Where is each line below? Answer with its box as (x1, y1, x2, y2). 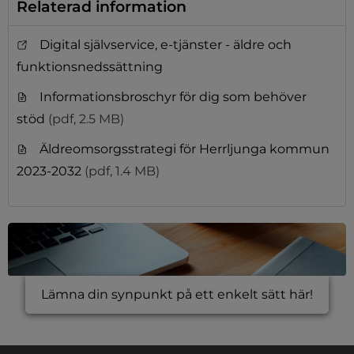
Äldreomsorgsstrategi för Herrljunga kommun (40, 141, 330, 156)
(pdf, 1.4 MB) (85, 163, 160, 179)
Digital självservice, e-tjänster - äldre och (40, 36, 292, 52)
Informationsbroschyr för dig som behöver (40, 88, 307, 104)
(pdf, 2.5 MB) (48, 111, 124, 126)
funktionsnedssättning (17, 58, 163, 74)
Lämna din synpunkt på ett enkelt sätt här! (41, 286, 313, 302)
